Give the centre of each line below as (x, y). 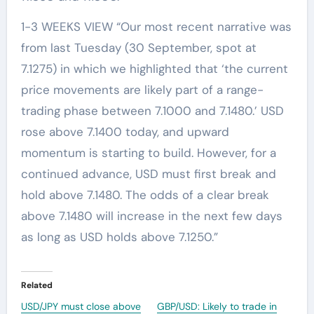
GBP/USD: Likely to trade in (217, 306)
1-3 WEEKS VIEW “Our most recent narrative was (156, 26)
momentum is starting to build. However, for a (148, 152)
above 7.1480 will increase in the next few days (151, 216)
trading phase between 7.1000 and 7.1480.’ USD (152, 110)
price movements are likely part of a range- (142, 89)
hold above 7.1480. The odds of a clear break (145, 194)
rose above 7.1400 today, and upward (125, 131)
